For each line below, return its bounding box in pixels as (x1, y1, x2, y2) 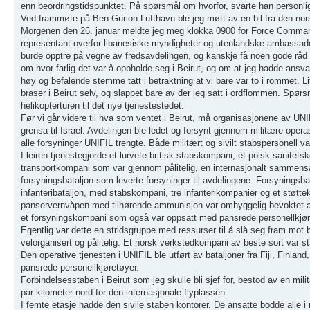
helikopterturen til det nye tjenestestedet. (21, 100, 184, 111)
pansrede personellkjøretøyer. (21, 262, 139, 273)
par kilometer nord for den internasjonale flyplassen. (21, 286, 228, 298)
